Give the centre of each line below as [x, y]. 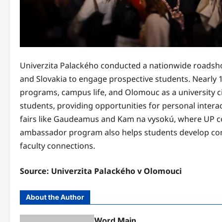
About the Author [55, 197]
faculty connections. [57, 145]
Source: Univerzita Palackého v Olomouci [101, 171]
